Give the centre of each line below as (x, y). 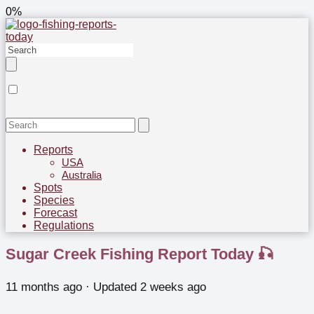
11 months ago (44, 287)
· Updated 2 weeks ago (144, 287)
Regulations (64, 225)
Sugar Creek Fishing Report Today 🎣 (139, 254)
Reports (53, 150)
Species (54, 200)
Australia (82, 175)
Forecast (55, 213)
